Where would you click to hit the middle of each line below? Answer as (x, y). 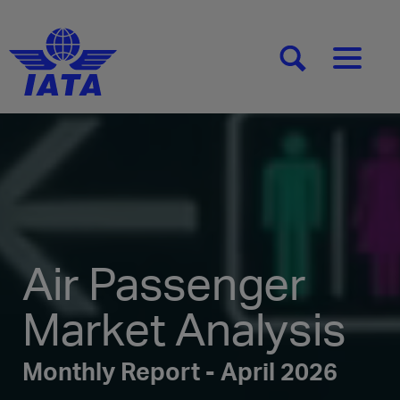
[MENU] (369, 65)
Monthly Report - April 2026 (180, 371)
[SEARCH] (321, 65)
